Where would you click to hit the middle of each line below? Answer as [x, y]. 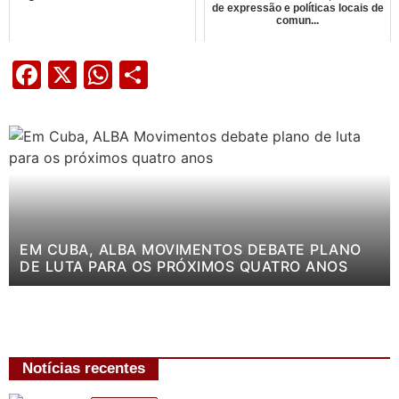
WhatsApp [178, 74]
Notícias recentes [84, 368]
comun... [297, 20]
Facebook [104, 74]
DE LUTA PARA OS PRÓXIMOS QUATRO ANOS [183, 266]
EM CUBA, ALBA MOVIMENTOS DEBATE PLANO [191, 249]
